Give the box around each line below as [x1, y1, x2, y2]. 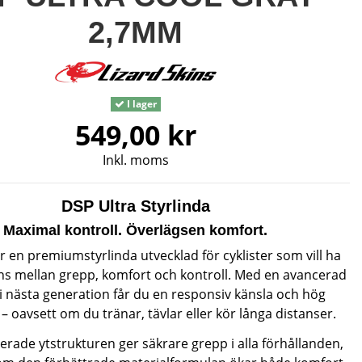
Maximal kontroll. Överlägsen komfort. [3, 222, 268, 239]
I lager [124, 96, 157, 111]
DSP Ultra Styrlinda [61, 197, 210, 216]
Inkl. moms [102, 151, 169, 170]
